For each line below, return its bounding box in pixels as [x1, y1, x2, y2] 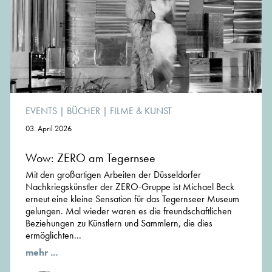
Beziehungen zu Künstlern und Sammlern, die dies [25, 217, 212, 230]
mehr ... [25, 246, 58, 259]
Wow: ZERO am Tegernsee [25, 150, 155, 166]
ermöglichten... [25, 229, 81, 242]
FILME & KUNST [110, 104, 172, 118]
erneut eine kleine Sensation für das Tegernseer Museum [25, 192, 239, 206]
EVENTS [25, 104, 57, 118]
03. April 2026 [25, 123, 72, 134]
